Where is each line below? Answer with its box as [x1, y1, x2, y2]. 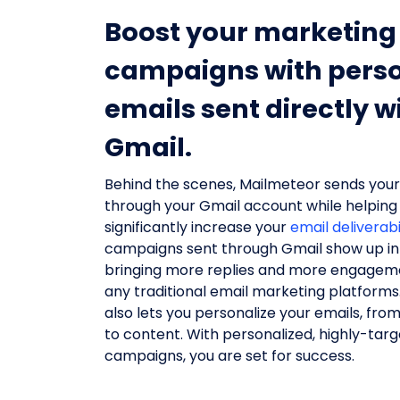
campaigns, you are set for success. [104, 345, 354, 366]
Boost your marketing [104, 13, 396, 50]
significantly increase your [104, 216, 290, 237]
